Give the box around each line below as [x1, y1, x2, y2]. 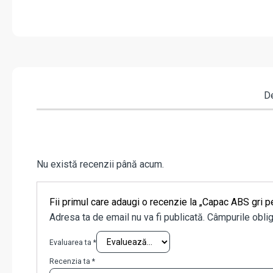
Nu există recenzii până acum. [37, 158, 164, 171]
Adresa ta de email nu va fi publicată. [49, 211, 205, 224]
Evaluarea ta [49, 238, 93, 247]
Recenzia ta [49, 257, 92, 266]
